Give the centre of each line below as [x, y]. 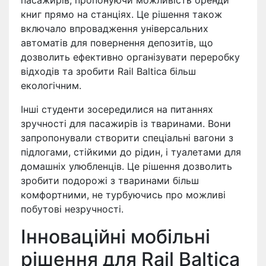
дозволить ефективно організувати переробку [130, 57]
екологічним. [51, 86]
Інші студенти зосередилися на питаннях [117, 110]
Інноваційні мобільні [115, 237]
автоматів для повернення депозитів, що [117, 43]
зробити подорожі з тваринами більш [110, 181]
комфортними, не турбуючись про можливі [123, 195]
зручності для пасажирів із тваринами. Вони [126, 124]
